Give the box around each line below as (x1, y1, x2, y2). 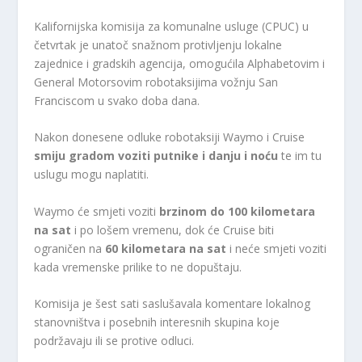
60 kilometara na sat (105, 240, 230, 256)
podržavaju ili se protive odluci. (34, 333, 195, 349)
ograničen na (34, 240, 106, 256)
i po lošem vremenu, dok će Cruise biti (71, 221, 275, 238)
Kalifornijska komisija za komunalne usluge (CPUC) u (34, 19, 309, 34)
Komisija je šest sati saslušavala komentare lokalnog (34, 296, 311, 312)
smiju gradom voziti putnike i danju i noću (34, 148, 279, 164)
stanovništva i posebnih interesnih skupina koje (34, 314, 280, 330)
